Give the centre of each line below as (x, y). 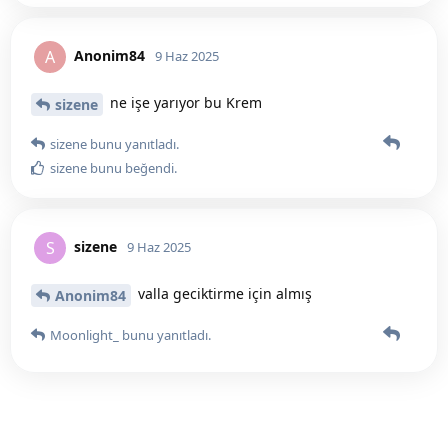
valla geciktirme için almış (223, 294)
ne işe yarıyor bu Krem (184, 103)
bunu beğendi (130, 168)
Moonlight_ (84, 334)
